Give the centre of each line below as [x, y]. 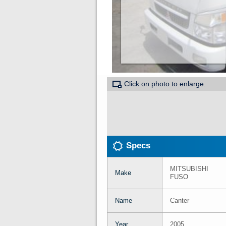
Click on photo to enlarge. [165, 84]
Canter [180, 201]
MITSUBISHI [189, 169]
